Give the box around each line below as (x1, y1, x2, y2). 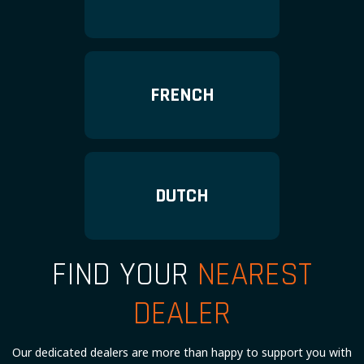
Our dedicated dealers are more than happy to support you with (12, 344, 352, 360)
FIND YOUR (52, 254, 197, 296)
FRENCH (149, 83, 214, 107)
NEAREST (197, 254, 312, 296)
